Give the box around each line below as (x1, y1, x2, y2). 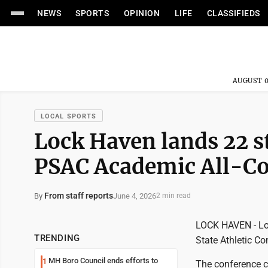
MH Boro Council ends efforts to (48, 256, 151, 265)
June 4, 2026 (113, 191, 156, 200)
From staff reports (44, 191, 113, 200)
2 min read (156, 191, 191, 200)
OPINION (123, 8, 160, 18)
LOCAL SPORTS (41, 112, 97, 120)
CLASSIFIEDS (206, 8, 260, 18)
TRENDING (34, 233, 80, 243)
